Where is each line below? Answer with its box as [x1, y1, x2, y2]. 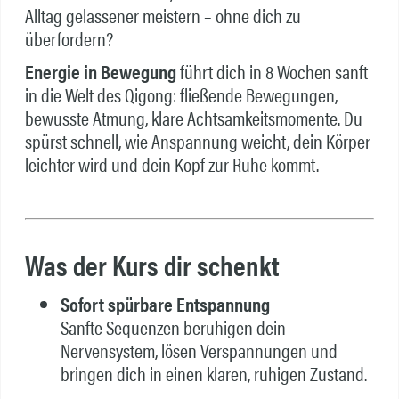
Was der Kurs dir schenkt [24, 245, 280, 285]
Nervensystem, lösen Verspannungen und [60, 335, 338, 364]
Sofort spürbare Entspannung [60, 289, 270, 318]
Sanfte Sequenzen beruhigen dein [60, 312, 286, 341]
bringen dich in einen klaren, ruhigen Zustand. [60, 358, 367, 387]
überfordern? [24, 23, 113, 53]
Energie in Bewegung [24, 56, 176, 85]
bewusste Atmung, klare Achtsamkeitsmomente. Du [24, 102, 362, 132]
